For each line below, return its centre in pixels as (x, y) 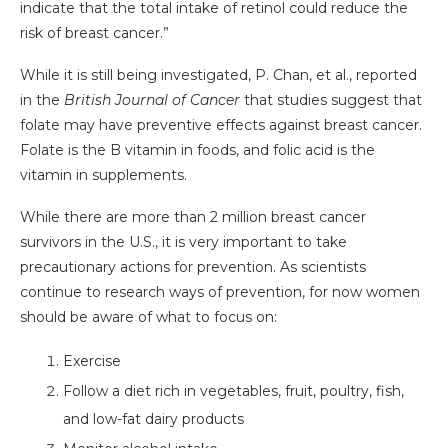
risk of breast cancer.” (94, 33)
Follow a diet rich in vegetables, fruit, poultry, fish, (233, 391)
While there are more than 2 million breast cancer (193, 217)
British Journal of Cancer (152, 100)
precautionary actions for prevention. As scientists (193, 267)
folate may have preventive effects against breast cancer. (221, 125)
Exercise (92, 361)
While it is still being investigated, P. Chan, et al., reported (218, 75)
